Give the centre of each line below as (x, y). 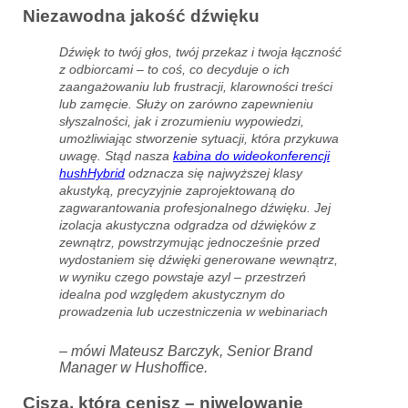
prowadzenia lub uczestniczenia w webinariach (194, 312)
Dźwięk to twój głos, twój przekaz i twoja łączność (200, 52)
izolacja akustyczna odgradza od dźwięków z (188, 225)
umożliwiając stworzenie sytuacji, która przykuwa (199, 139)
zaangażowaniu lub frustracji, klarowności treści (196, 87)
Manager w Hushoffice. (133, 368)
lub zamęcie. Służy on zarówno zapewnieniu (186, 104)
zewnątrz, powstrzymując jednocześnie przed (189, 243)
